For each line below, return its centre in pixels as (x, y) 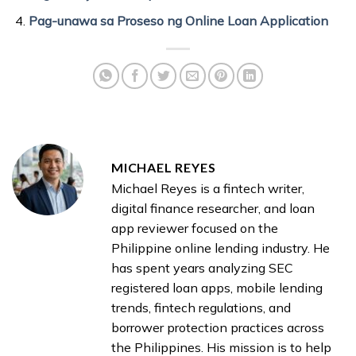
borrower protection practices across (218, 328)
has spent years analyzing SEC (202, 268)
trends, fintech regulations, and (201, 308)
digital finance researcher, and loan (213, 209)
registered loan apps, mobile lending (217, 288)
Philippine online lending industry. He (221, 248)
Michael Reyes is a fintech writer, (208, 189)
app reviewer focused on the (195, 228)
